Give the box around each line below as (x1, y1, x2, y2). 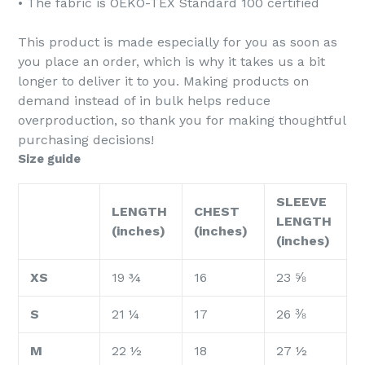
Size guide (18, 152, 81, 166)
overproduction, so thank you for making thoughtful (18, 112, 345, 128)
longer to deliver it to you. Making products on (18, 73, 309, 89)
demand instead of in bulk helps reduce (18, 93, 270, 108)
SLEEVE (276, 194, 327, 210)
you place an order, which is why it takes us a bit (18, 54, 325, 69)
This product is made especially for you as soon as (18, 34, 337, 50)
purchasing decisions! (18, 132, 154, 147)
